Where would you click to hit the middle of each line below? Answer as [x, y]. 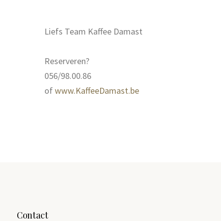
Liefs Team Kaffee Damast [93, 31]
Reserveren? [67, 61]
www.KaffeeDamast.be [97, 90]
